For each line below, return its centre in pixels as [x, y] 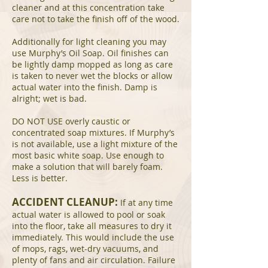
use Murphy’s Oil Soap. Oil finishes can [90, 53]
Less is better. [40, 178]
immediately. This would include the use [93, 237]
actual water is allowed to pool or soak [89, 214]
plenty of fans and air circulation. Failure [94, 260]
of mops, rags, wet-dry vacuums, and [85, 249]
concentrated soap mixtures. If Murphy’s [93, 133]
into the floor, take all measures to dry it [92, 226]
